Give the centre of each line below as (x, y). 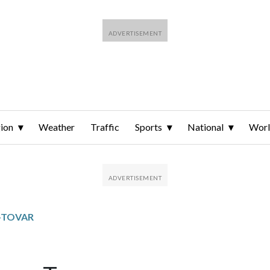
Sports (149, 127)
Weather (57, 127)
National (206, 127)
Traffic (105, 127)
